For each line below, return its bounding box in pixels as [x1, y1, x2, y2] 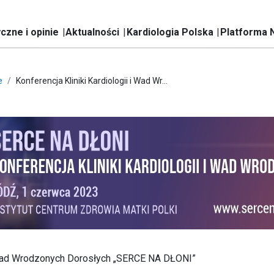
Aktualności [65, 26, 120, 39]
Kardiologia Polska [126, 26, 213, 39]
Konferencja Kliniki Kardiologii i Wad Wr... [15, 76, 168, 86]
